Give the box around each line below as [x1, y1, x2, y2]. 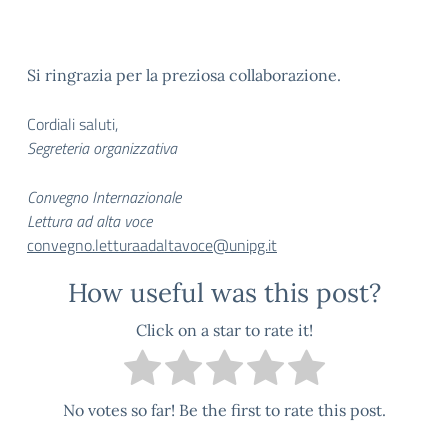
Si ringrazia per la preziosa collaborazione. [27, 65, 349, 85]
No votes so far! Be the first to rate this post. [62, 400, 386, 421]
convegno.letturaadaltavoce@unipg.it [27, 233, 277, 257]
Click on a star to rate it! [135, 320, 313, 341]
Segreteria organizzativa [27, 136, 177, 160]
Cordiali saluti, [27, 112, 118, 136]
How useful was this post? [67, 276, 381, 309]
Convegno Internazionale [27, 185, 185, 209]
